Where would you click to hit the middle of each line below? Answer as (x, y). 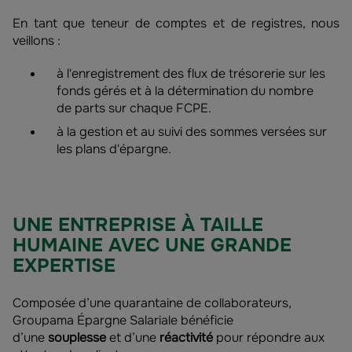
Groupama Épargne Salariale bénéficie (123, 320)
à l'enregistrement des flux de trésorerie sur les (191, 73)
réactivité (186, 337)
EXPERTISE (64, 266)
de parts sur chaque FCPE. (134, 108)
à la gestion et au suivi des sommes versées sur (192, 132)
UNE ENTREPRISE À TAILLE (138, 225)
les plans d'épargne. (114, 149)
